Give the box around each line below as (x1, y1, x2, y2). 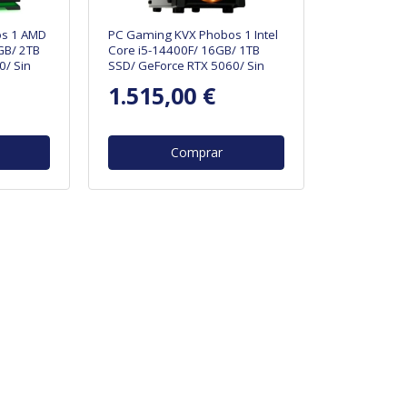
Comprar (170, 143, 223, 161)
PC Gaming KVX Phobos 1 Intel (108, 25, 279, 43)
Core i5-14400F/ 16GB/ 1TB (108, 41, 261, 58)
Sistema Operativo (108, 72, 214, 89)
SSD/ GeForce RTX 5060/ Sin (108, 56, 265, 74)
